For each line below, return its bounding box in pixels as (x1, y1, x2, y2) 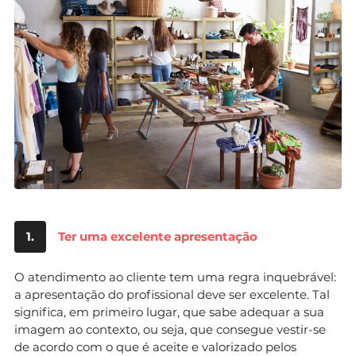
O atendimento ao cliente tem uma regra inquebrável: (14, 269, 336, 284)
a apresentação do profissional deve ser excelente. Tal (14, 286, 330, 302)
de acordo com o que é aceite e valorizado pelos (14, 339, 296, 354)
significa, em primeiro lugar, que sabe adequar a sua (14, 304, 324, 319)
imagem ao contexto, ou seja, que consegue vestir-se (14, 321, 326, 337)
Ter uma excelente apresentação (58, 228, 257, 244)
